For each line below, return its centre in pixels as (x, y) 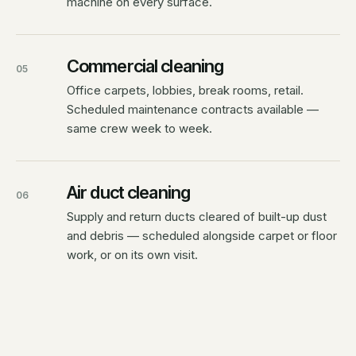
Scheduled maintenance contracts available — (193, 109)
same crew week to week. (139, 128)
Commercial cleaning (145, 66)
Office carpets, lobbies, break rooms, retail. (185, 90)
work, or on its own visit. (132, 255)
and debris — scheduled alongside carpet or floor (202, 236)
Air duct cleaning (129, 192)
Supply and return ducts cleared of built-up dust (197, 217)
